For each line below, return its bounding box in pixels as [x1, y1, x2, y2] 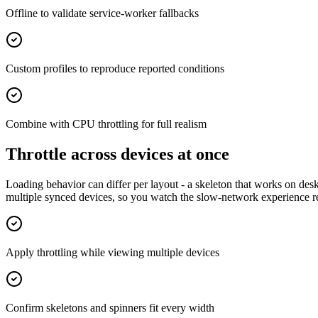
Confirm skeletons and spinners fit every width [6, 302, 214, 314]
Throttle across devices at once [6, 145, 229, 164]
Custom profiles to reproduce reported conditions [6, 62, 224, 75]
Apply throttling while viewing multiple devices [6, 246, 219, 259]
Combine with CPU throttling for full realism [6, 118, 207, 131]
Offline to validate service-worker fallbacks [6, 7, 199, 20]
